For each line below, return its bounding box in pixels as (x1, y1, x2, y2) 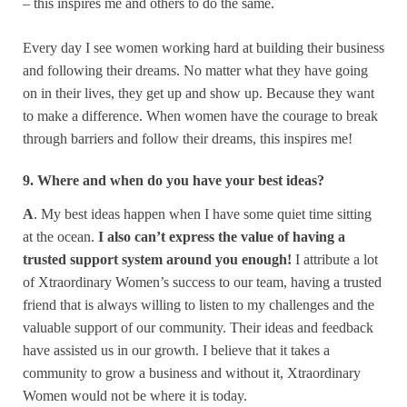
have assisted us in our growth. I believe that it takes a (23, 342, 330, 359)
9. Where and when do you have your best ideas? (23, 172, 324, 188)
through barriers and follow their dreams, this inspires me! (23, 130, 352, 146)
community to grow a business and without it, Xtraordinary (23, 365, 361, 382)
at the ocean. (23, 229, 94, 245)
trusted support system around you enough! (23, 252, 295, 268)
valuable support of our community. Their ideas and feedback (23, 320, 373, 336)
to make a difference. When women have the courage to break (23, 107, 378, 124)
